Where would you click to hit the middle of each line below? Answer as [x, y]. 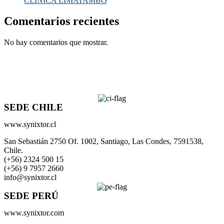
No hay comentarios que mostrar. [56, 42]
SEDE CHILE [33, 107]
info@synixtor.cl [30, 177]
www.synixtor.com [34, 212]
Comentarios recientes [61, 21]
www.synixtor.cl [30, 124]
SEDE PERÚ [31, 195]
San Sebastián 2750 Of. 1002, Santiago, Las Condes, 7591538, [104, 141]
